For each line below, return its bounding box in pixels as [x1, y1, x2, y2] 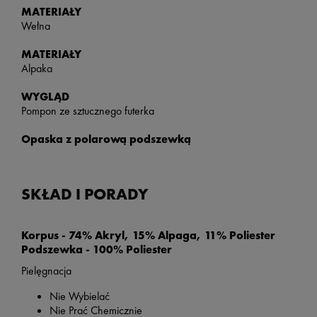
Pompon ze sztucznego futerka [21, 103, 154, 119]
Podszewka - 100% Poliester [21, 241, 172, 257]
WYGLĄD [21, 89, 69, 105]
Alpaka [21, 61, 52, 76]
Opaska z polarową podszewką [21, 132, 191, 147]
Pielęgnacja [21, 263, 71, 278]
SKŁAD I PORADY [21, 183, 148, 204]
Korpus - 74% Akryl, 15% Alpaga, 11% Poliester [21, 227, 275, 243]
